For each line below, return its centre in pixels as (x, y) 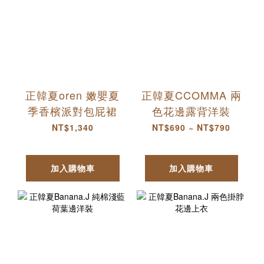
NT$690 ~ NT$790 (192, 128)
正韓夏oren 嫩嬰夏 (73, 95)
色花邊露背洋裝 (192, 111)
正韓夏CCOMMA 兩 (191, 95)
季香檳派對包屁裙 (73, 111)
